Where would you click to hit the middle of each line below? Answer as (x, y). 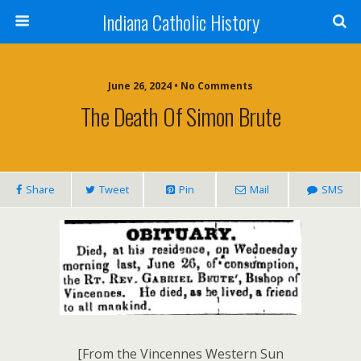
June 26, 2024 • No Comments (180, 86)
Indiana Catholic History (180, 22)
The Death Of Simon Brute (180, 116)
